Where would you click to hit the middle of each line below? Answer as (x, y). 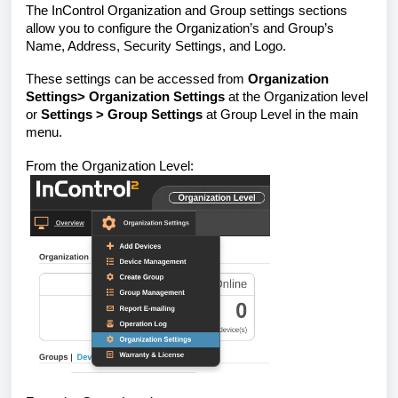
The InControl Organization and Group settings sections (187, 10)
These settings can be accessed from (137, 79)
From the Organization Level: (110, 166)
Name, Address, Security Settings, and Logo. (156, 46)
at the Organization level (298, 96)
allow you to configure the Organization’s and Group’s (180, 28)
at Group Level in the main (280, 114)
